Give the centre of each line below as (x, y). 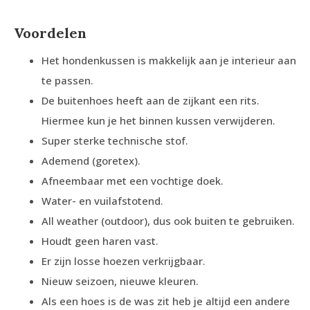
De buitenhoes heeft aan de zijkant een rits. (151, 101)
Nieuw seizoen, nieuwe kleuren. (120, 281)
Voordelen (50, 33)
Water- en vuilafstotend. (102, 201)
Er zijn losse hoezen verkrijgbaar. (124, 261)
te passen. (67, 81)
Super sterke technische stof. (115, 141)
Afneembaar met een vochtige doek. (133, 181)
